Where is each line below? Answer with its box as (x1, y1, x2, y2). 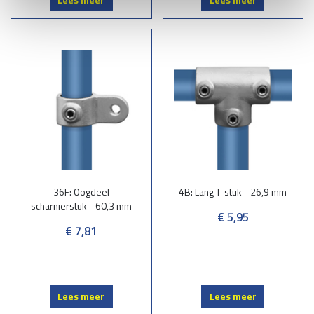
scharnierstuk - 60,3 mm (30, 198, 132, 213)
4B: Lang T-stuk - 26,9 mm (179, 184, 287, 199)
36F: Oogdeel (53, 184, 109, 199)
